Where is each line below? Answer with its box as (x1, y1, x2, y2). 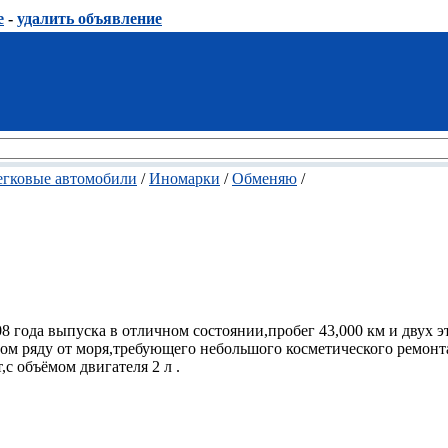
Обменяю (232, 170, 297, 187)
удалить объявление (17, 10, 162, 27)
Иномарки (149, 170, 220, 187)
